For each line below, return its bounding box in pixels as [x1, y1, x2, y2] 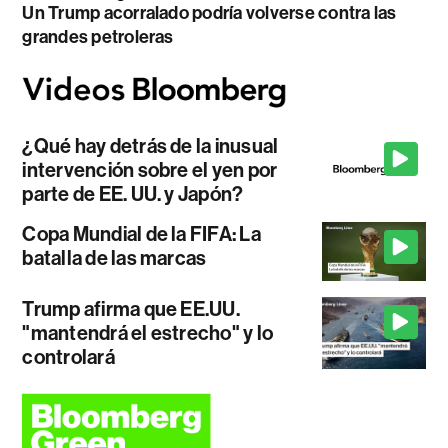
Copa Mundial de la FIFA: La [22, 222, 261, 247]
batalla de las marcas [22, 246, 207, 271]
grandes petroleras [22, 25, 174, 48]
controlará [22, 344, 115, 369]
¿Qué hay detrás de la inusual [22, 134, 279, 159]
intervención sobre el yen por [22, 158, 278, 183]
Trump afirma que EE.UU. [22, 296, 240, 321]
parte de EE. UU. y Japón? [22, 182, 244, 207]
